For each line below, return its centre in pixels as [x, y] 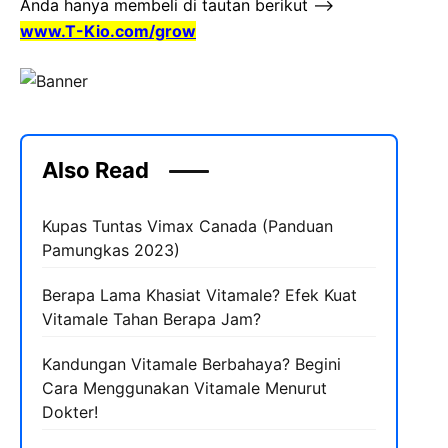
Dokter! [70, 412]
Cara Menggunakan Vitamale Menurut [184, 388]
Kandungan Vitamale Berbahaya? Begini [191, 364]
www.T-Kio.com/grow [108, 31]
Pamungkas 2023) [111, 250]
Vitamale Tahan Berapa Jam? [151, 319]
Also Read [95, 170]
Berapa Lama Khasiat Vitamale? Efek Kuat [199, 295]
